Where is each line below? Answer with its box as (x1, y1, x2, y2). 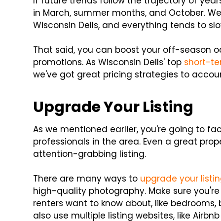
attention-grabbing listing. (33, 148, 147, 160)
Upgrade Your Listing (33, 97, 194, 118)
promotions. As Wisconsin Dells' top (33, 56, 184, 69)
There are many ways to (33, 173, 141, 185)
